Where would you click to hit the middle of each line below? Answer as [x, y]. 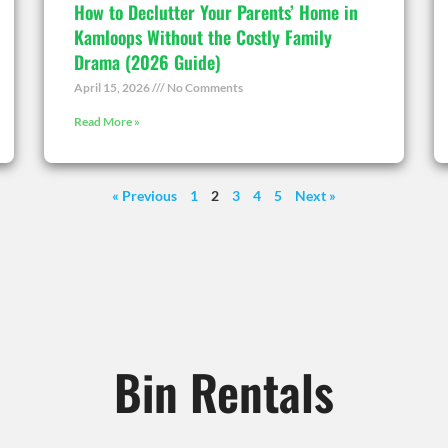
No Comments [204, 87]
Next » [315, 195]
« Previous [144, 195]
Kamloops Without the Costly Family [203, 36]
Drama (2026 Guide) [147, 61]
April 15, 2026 [113, 87]
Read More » [107, 121]
